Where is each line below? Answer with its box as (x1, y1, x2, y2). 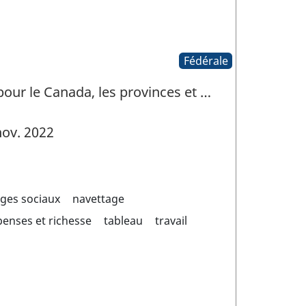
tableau (103, 212, 143, 228)
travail (154, 212, 187, 228)
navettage (72, 191, 124, 206)
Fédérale (183, 53, 228, 69)
